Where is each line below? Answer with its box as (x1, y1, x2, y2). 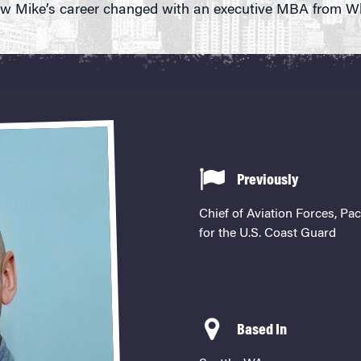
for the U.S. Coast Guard (198, 227, 336, 241)
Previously (236, 173, 298, 189)
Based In (236, 323, 287, 339)
